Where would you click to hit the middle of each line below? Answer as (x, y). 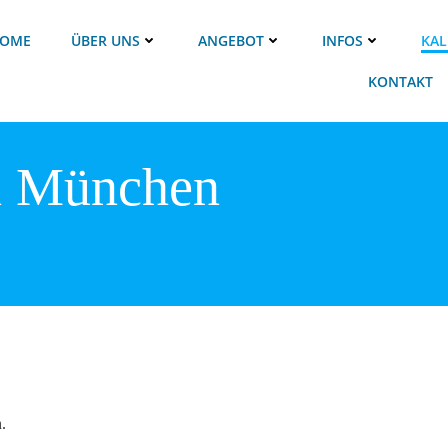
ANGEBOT (230, 40)
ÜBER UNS (105, 40)
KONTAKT (401, 81)
